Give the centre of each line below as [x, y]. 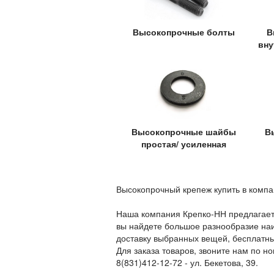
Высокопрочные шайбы [183, 132]
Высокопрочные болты [183, 31]
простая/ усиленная [183, 144]
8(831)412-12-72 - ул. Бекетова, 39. [187, 263]
